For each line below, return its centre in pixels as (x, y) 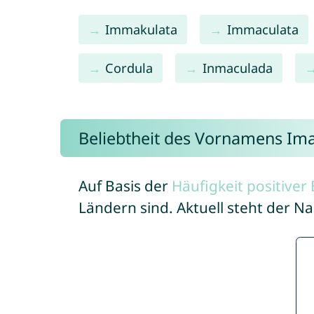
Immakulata (142, 29)
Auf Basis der (125, 186)
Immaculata (262, 29)
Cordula (129, 68)
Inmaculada (237, 68)
